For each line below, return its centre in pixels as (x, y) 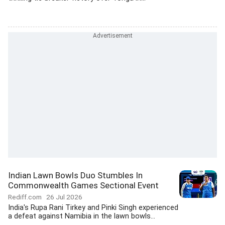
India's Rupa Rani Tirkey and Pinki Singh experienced (93, 208)
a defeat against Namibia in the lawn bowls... (82, 216)
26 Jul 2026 (64, 197)
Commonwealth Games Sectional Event (83, 185)
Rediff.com (27, 197)
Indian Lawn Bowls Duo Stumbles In (75, 175)
